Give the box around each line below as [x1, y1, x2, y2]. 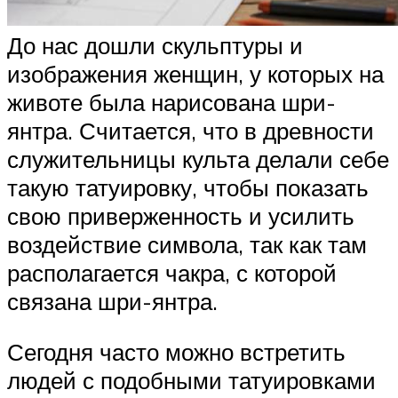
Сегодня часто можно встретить [7, 338, 346, 367]
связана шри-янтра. [7, 286, 218, 315]
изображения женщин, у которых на [7, 59, 384, 88]
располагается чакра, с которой [7, 258, 337, 287]
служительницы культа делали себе [7, 144, 389, 173]
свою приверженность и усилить [7, 201, 354, 230]
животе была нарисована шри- [7, 87, 336, 116]
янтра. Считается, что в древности [7, 115, 374, 145]
